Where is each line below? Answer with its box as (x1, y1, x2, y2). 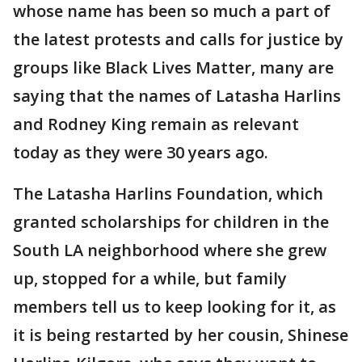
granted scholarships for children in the (13, 211, 329, 233)
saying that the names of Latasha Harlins (13, 85, 341, 107)
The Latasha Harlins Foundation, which (13, 183, 323, 204)
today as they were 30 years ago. (13, 141, 268, 163)
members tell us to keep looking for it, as (13, 296, 336, 318)
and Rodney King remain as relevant (13, 113, 299, 135)
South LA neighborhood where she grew (13, 239, 326, 261)
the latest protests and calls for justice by (13, 28, 343, 50)
